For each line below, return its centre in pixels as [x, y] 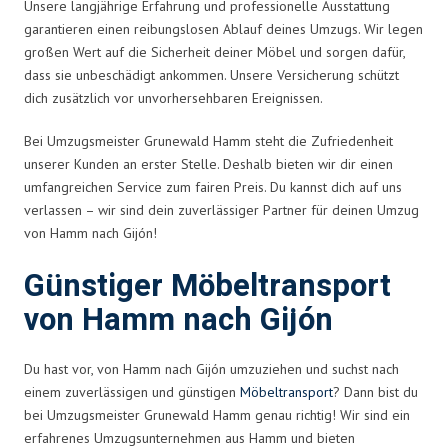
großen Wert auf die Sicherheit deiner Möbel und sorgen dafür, [214, 51]
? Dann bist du [375, 391]
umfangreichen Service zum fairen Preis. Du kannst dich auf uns [213, 186]
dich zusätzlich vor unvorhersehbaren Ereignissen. [173, 97]
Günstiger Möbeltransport [207, 286]
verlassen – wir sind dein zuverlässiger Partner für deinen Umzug [221, 209]
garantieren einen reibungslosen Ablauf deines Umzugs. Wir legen [223, 28]
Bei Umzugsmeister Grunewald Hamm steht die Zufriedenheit [208, 140]
